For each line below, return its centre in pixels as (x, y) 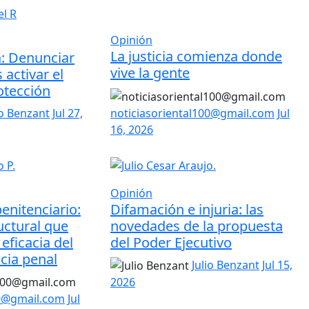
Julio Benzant (225, 265)
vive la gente (150, 73)
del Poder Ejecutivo (171, 242)
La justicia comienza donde (196, 57)
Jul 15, (277, 265)
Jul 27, (67, 113)
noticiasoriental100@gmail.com (192, 113)
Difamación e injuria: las (187, 209)
